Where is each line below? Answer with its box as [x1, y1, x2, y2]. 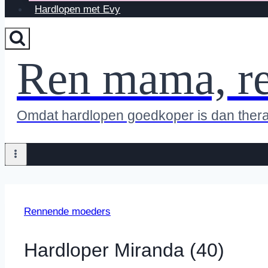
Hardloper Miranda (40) [24, 239, 224, 261]
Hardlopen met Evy [35, 4, 121, 15]
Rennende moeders [24, 206, 111, 218]
